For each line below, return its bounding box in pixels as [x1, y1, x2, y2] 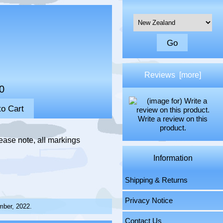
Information [153, 154, 193, 163]
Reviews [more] [144, 71, 202, 80]
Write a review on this [138, 114, 208, 123]
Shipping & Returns [125, 176, 188, 184]
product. [159, 123, 186, 132]
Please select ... [133, 14, 181, 22]
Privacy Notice [125, 196, 173, 205]
